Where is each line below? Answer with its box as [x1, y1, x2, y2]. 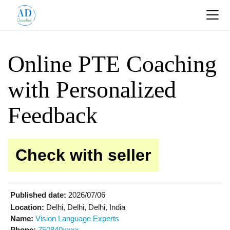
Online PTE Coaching [8, 51, 217, 77]
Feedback [8, 102, 98, 128]
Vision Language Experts [35, 214, 119, 223]
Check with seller [15, 146, 151, 164]
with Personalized [8, 76, 176, 103]
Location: [10, 203, 44, 212]
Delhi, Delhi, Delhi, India [44, 203, 125, 212]
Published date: [10, 190, 66, 199]
